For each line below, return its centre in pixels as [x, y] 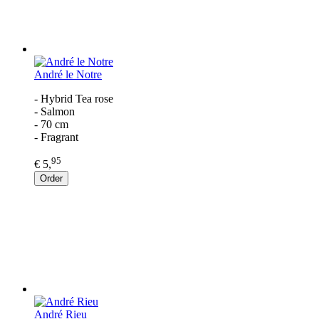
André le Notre [68, 75]
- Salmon [54, 112]
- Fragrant [56, 137]
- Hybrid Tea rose [74, 99]
